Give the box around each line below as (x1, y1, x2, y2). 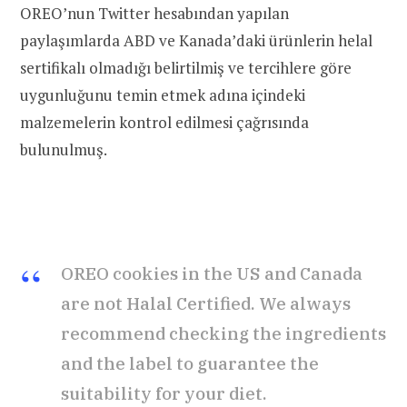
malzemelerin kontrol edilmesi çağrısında (20, 111, 309, 133)
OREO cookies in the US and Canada (61, 263, 362, 285)
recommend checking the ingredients (61, 323, 386, 345)
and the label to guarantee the (61, 352, 319, 375)
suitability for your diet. (61, 382, 267, 405)
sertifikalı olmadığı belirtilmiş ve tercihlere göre (20, 56, 352, 78)
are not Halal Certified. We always (61, 293, 351, 315)
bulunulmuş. (20, 138, 107, 160)
